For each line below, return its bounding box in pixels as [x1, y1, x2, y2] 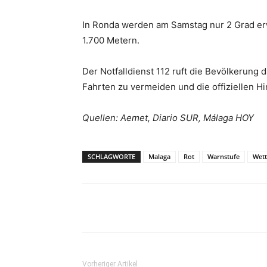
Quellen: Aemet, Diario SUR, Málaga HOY [82, 111, 254, 123]
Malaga [148, 151, 170, 161]
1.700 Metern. [82, 34, 139, 46]
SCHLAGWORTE [88, 151, 135, 161]
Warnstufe [207, 151, 240, 161]
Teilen [110, 203, 130, 213]
